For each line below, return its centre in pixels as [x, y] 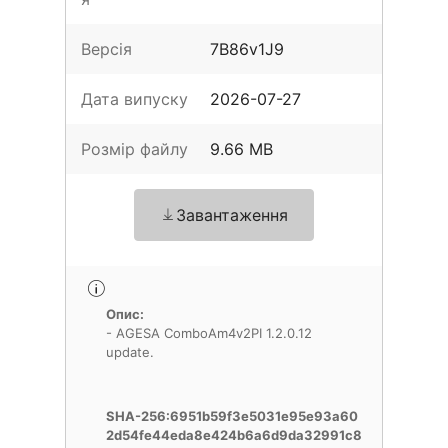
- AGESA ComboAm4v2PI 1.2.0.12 [209, 333]
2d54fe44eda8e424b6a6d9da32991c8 [234, 435]
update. [130, 352]
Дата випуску [134, 99]
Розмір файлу [134, 149]
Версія [106, 49]
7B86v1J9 [247, 49]
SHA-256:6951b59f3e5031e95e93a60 [232, 416]
